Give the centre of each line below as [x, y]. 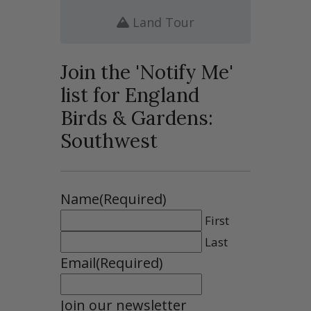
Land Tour [162, 22]
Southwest [109, 141]
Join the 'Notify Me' [147, 73]
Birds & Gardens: [137, 118]
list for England [130, 95]
